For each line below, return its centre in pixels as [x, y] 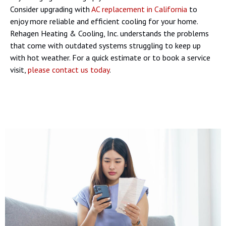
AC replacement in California [139, 9]
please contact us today [69, 70]
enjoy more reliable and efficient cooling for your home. [104, 21]
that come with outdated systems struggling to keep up [105, 46]
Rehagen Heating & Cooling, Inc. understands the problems [109, 34]
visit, [19, 70]
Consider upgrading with [51, 9]
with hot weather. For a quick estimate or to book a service [110, 58]
